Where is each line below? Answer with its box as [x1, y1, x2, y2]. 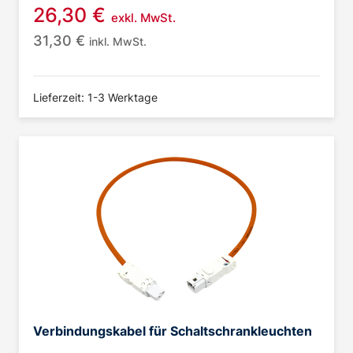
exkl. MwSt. [111, 9, 176, 25]
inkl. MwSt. [89, 34, 147, 48]
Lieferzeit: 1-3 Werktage [33, 90, 158, 104]
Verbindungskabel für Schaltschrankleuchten [33, 322, 312, 339]
